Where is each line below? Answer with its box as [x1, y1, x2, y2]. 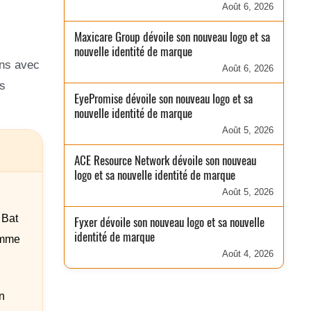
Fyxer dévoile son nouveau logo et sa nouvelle [74, 214, 265, 230]
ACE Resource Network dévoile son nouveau [74, 152, 257, 169]
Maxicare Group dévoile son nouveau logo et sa [74, 28, 271, 45]
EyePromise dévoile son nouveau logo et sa [74, 90, 253, 107]
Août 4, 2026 [221, 249, 274, 259]
